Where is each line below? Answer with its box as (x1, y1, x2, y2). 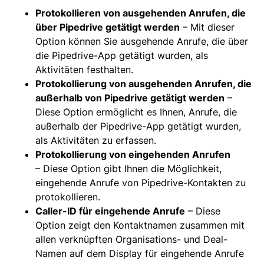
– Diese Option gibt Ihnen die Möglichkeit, (35, 162, 222, 174)
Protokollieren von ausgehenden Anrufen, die (35, 6, 246, 19)
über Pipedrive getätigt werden (35, 21, 180, 33)
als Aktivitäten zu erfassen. (35, 134, 156, 146)
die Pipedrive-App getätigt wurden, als (35, 49, 208, 61)
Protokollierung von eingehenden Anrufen (35, 148, 230, 160)
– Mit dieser (180, 21, 235, 33)
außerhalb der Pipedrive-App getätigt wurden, (35, 120, 241, 132)
